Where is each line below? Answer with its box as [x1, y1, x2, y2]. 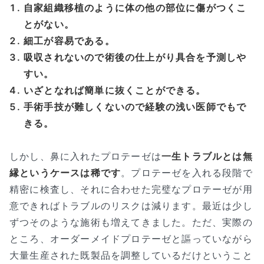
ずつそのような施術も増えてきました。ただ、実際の [9, 216, 253, 228]
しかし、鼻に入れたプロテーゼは [9, 150, 161, 162]
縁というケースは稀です [9, 166, 121, 179]
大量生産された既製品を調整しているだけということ [9, 249, 253, 261]
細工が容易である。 [24, 34, 115, 47]
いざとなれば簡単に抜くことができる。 [24, 84, 206, 96]
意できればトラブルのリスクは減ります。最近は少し [9, 199, 253, 212]
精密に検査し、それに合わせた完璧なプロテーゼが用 [9, 183, 253, 195]
